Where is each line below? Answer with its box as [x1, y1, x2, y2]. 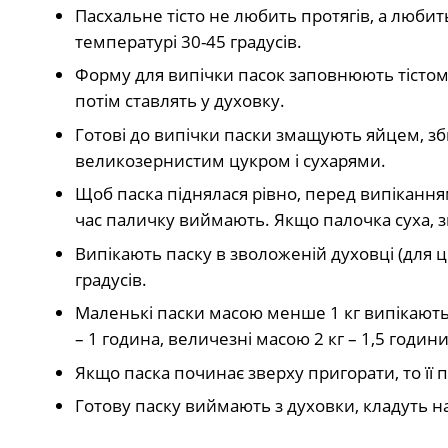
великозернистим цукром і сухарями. [75, 148, 386, 172]
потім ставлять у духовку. [75, 89, 285, 113]
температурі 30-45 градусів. [75, 29, 302, 53]
